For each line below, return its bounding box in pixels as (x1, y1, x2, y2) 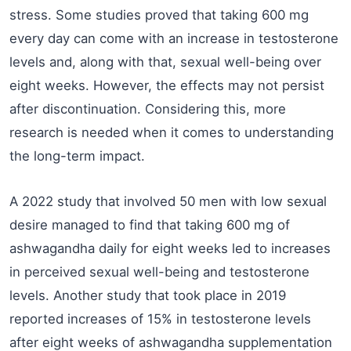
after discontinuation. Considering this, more (9, 101, 286, 117)
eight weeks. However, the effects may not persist (9, 78, 324, 93)
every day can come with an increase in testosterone (9, 31, 338, 46)
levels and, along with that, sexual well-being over (9, 54, 321, 70)
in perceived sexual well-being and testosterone (9, 264, 309, 280)
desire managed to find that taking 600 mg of (9, 217, 290, 233)
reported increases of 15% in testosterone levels (9, 311, 311, 327)
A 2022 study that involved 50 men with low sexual (9, 194, 327, 209)
